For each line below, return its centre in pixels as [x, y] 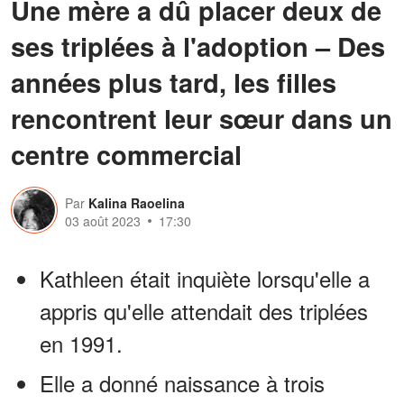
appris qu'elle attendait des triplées [204, 310]
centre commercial [126, 154]
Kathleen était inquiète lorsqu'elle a [205, 278]
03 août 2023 [103, 220]
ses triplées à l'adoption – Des [198, 46]
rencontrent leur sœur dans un [202, 118]
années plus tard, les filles [174, 82]
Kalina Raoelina [137, 202]
